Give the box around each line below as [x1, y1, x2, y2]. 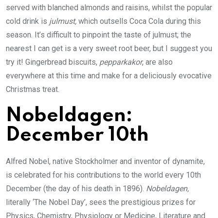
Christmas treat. [6, 84, 59, 94]
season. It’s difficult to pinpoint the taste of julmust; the [6, 30, 191, 39]
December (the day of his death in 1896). [6, 183, 146, 193]
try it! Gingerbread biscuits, [6, 57, 99, 67]
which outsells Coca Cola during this [78, 16, 201, 26]
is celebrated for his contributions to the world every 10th [6, 170, 201, 180]
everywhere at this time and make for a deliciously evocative [6, 71, 212, 80]
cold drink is [6, 16, 49, 26]
